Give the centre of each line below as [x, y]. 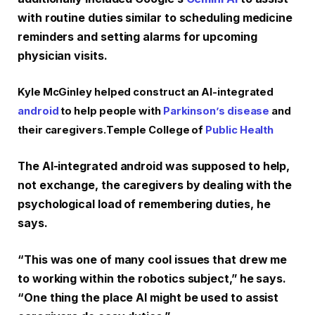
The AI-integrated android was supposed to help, [154, 166]
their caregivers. [62, 130]
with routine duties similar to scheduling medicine [155, 18]
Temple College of [156, 130]
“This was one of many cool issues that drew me [153, 259]
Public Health [240, 130]
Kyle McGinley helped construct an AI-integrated [146, 92]
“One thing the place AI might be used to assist [148, 297]
